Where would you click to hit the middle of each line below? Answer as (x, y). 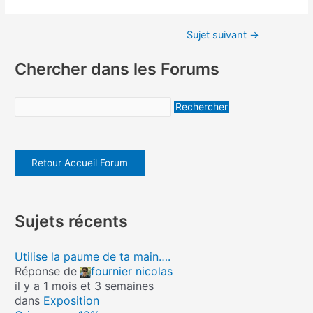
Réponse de (46, 271)
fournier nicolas (132, 271)
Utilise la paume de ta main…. (93, 256)
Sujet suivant (218, 35)
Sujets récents (72, 221)
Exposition (72, 300)
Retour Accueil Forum (80, 162)
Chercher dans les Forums (117, 68)
